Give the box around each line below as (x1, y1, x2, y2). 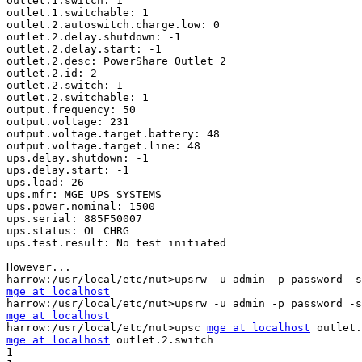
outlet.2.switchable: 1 (6, 91, 149, 104)
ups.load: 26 (6, 176, 84, 189)
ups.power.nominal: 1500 (6, 200, 155, 213)
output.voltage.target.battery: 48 (6, 128, 220, 141)
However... (6, 261, 71, 274)
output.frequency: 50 (6, 103, 136, 116)
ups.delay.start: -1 (6, 164, 129, 177)
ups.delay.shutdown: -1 (6, 152, 149, 165)
